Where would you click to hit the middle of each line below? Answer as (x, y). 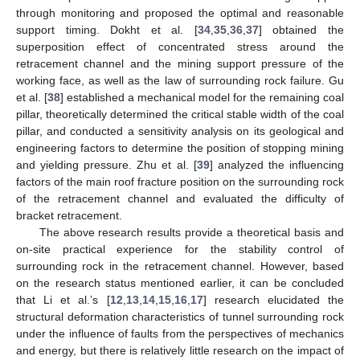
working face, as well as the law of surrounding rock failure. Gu (180, 80)
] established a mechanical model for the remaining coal (202, 97)
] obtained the (301, 29)
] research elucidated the (274, 299)
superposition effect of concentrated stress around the (180, 46)
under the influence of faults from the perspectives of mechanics (180, 333)
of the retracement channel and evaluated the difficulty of (180, 198)
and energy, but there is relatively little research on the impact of (180, 350)
